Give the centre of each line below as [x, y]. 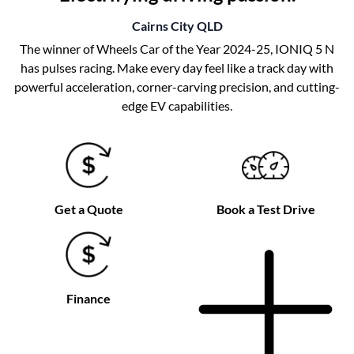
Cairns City [163, 25]
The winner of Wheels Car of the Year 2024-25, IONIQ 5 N [177, 48]
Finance [88, 298]
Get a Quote [88, 209]
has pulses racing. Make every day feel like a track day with [177, 67]
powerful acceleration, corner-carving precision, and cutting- [177, 86]
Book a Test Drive [265, 209]
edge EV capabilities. [177, 105]
